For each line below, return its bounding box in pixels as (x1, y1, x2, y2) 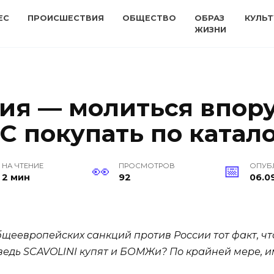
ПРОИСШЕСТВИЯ (28, 13, 104, 23)
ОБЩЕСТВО (122, 13, 176, 23)
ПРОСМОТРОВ (118, 161, 175, 171)
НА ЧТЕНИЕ (2, 161, 44, 171)
